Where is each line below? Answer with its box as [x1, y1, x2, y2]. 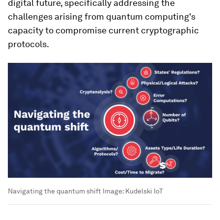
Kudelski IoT [125, 187, 163, 195]
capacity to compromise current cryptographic [8, 25, 199, 35]
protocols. [8, 39, 49, 49]
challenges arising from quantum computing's [8, 11, 195, 22]
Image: [101, 187, 125, 195]
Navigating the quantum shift [8, 187, 101, 195]
